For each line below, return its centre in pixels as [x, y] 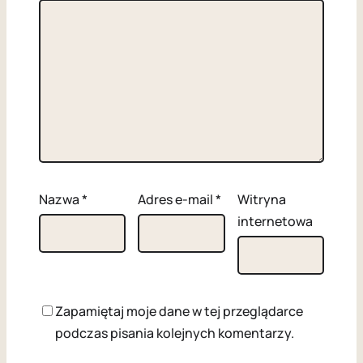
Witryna [261, 200]
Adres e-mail [177, 200]
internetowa [275, 222]
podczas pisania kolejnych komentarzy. [175, 333]
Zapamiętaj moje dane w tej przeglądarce [179, 312]
